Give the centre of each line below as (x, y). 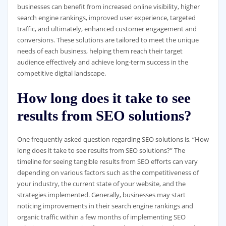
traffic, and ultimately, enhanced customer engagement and (107, 29)
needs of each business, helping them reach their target (100, 51)
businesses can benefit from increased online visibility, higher (108, 7)
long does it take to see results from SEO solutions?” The (101, 150)
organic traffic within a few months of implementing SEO (101, 217)
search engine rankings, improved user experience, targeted (106, 18)
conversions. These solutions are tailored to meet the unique (108, 40)
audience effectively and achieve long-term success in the (102, 62)
